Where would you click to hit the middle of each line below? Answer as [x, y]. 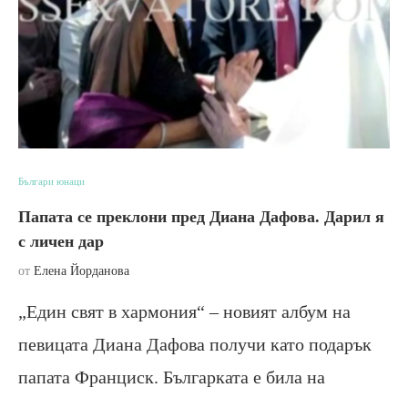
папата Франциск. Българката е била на [172, 377]
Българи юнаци [51, 181]
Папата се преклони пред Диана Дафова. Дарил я [201, 216]
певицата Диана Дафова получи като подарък [195, 344]
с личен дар [61, 241]
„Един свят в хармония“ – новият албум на [184, 311]
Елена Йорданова [82, 270]
